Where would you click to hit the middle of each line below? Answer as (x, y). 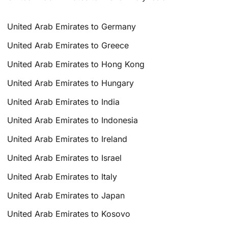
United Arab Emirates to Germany (72, 27)
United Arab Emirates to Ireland (67, 139)
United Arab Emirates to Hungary (71, 83)
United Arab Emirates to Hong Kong (76, 64)
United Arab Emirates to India (64, 102)
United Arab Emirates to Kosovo (69, 214)
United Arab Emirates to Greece (68, 46)
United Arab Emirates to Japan (66, 195)
